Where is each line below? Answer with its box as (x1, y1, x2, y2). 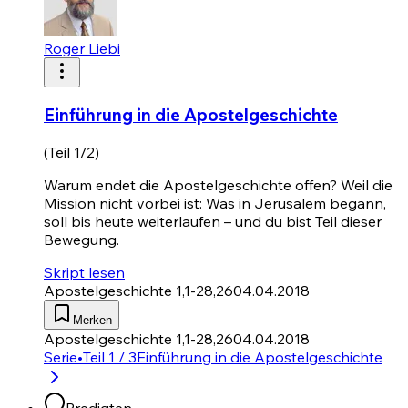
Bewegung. (44, 230, 119, 249)
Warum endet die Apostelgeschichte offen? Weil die (44, 176, 393, 194)
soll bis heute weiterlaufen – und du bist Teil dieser (44, 212, 382, 230)
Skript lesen (44, 263, 125, 281)
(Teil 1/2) (44, 143, 99, 161)
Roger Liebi (44, 38, 120, 57)
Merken (73, 313, 112, 327)
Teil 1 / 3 (83, 348, 137, 366)
